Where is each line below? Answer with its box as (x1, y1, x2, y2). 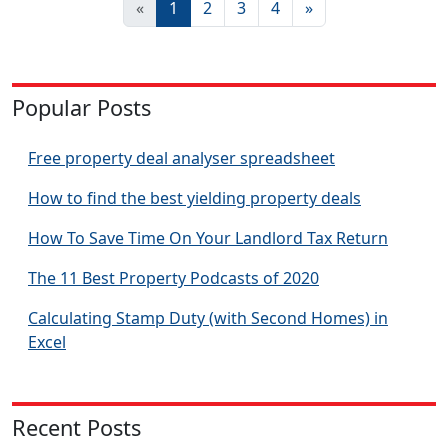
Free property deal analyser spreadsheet (28, 146, 335, 169)
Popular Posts (12, 93, 151, 123)
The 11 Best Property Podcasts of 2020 (28, 266, 319, 289)
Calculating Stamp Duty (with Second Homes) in (28, 306, 388, 329)
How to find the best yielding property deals (28, 186, 361, 209)
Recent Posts (12, 412, 141, 442)
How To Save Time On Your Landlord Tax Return (28, 226, 388, 249)
